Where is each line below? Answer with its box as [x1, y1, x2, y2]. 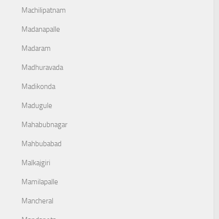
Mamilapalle [22, 177, 58, 186]
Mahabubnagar [22, 120, 67, 129]
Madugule [22, 101, 52, 110]
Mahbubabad [22, 139, 62, 148]
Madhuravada [22, 63, 63, 72]
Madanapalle [22, 25, 60, 34]
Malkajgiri [22, 158, 50, 167]
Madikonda [22, 82, 55, 91]
